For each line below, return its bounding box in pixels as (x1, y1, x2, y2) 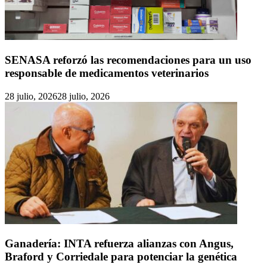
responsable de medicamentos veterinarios (5, 66, 209, 79)
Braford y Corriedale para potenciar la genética (5, 250, 237, 263)
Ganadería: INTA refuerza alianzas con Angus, (5, 237, 234, 250)
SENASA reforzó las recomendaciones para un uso (5, 53, 252, 66)
